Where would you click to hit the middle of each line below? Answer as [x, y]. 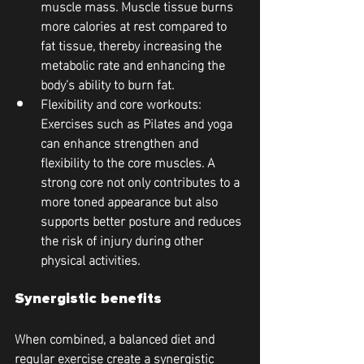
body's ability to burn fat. [107, 84]
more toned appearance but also [131, 201]
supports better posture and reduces [143, 220]
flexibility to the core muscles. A [129, 162]
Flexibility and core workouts [119, 103]
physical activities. [90, 259]
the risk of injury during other [123, 240]
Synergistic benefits [88, 299]
